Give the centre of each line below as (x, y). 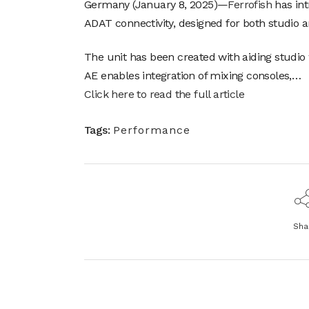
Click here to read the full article (164, 94)
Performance (152, 130)
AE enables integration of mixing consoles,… (193, 75)
